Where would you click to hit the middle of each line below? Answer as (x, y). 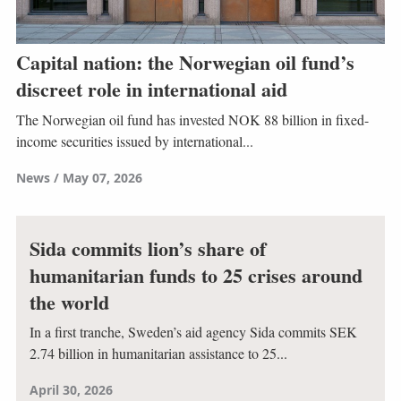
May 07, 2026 (102, 177)
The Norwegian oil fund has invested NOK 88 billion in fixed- (192, 119)
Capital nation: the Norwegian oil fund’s (185, 63)
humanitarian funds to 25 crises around (196, 275)
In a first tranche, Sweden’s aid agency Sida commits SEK (193, 332)
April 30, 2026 (71, 390)
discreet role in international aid (151, 90)
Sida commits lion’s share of (147, 248)
